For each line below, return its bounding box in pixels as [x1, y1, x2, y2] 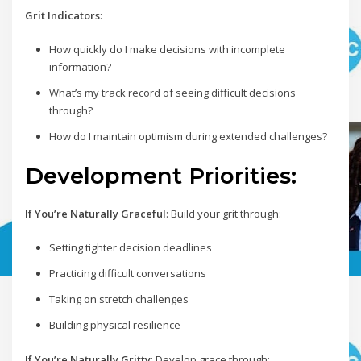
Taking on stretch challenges [48, 292, 189, 307]
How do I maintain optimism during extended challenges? [48, 129, 327, 144]
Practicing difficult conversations [48, 266, 206, 281]
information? [48, 60, 111, 75]
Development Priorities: [25, 161, 297, 189]
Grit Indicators [25, 7, 101, 23]
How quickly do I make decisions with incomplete [48, 42, 285, 57]
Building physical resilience [48, 317, 180, 333]
